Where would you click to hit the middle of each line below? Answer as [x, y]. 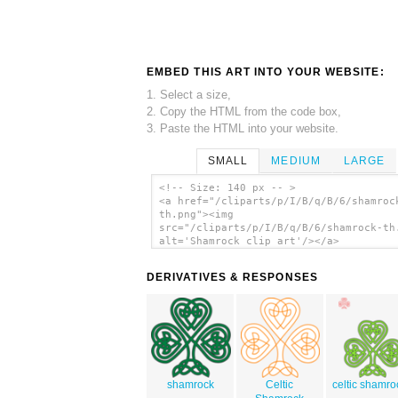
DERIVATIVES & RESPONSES [232, 278]
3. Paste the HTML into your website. [243, 128]
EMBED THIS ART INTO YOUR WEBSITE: [266, 72]
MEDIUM [296, 160]
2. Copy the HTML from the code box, [244, 111]
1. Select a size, [189, 94]
